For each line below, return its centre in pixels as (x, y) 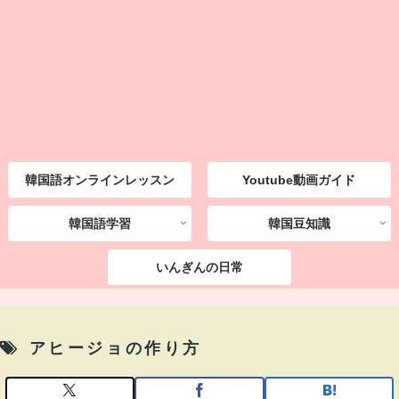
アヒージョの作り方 (116, 349)
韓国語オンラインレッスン (100, 180)
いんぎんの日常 (199, 267)
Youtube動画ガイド (299, 180)
